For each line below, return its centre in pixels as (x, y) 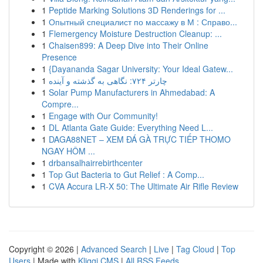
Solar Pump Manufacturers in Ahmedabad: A (132, 92)
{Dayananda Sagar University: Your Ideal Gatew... (141, 69)
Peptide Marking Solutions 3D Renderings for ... (137, 10)
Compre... (60, 104)
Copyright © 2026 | (45, 249)
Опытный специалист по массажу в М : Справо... (143, 22)
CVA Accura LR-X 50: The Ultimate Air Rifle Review (144, 186)
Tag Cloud (195, 249)
